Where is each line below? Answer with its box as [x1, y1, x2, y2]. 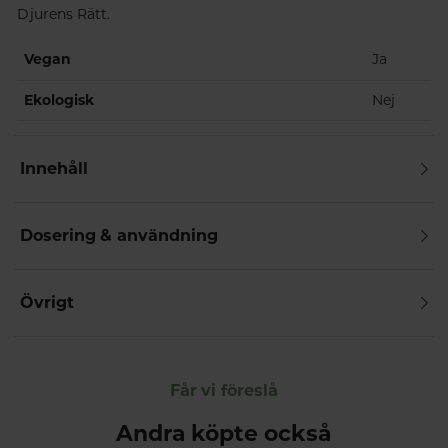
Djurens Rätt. [16, 4, 110, 23]
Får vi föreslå [169, 380, 279, 400]
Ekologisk [23, 90, 94, 109]
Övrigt [19, 292, 74, 312]
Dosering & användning [19, 225, 219, 245]
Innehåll [19, 158, 88, 178]
